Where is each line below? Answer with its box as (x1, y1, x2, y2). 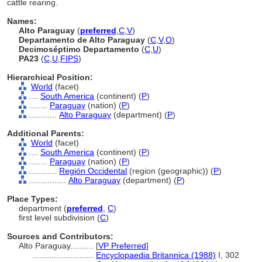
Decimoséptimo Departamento (19, 44, 139, 54)
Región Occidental (59, 166, 127, 175)
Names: (7, 16, 37, 26)
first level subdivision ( (19, 213, 100, 222)
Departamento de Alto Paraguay (19, 35, 145, 44)
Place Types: (7, 194, 58, 204)
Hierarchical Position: (7, 73, 93, 82)
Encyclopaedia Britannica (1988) (96, 250, 216, 260)
